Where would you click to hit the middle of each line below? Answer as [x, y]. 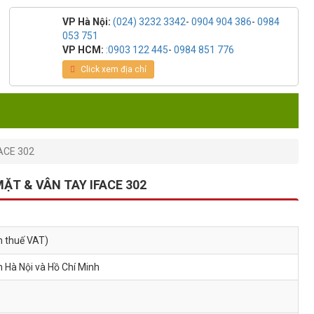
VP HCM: [84, 50]
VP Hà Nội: [87, 22]
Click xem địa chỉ [112, 69]
